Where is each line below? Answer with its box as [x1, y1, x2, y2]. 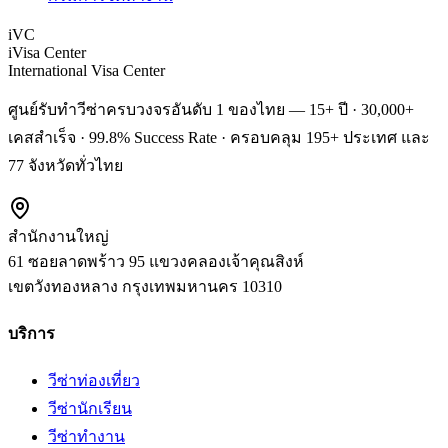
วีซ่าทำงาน [48, 427, 125, 445]
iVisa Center [8, 44, 86, 62]
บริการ [8, 324, 55, 342]
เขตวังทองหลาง [8, 278, 118, 296]
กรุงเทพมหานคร [122, 278, 238, 296]
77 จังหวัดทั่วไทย [8, 157, 123, 175]
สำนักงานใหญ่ [8, 228, 109, 246]
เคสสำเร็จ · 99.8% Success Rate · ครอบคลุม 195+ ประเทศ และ [8, 129, 430, 147]
